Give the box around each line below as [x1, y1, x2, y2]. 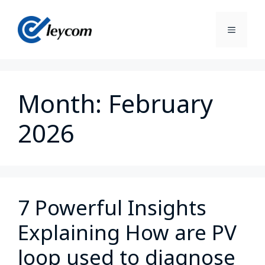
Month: [18, 86, 108, 120]
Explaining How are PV [18, 218, 237, 246]
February [108, 86, 213, 120]
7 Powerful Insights [18, 193, 206, 221]
